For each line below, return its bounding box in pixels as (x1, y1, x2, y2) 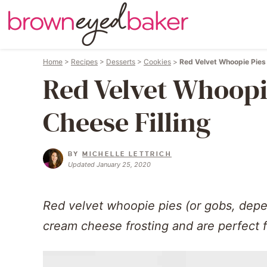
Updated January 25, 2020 (68, 160, 151, 169)
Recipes (71, 57, 98, 66)
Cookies (144, 57, 171, 66)
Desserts (106, 57, 135, 66)
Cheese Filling (43, 107, 210, 139)
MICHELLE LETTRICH (82, 150, 172, 157)
